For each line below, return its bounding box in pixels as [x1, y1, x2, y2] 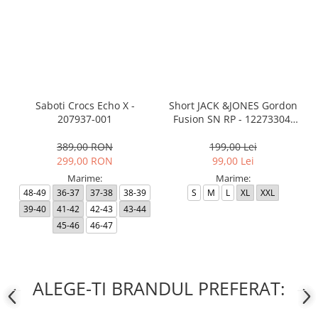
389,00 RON [57, 140, 113, 154]
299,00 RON [57, 154, 113, 168]
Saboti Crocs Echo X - [35, 99, 135, 113]
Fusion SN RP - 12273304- [172, 112, 294, 126]
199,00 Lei [209, 140, 257, 154]
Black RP [213, 126, 253, 140]
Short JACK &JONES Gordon [169, 99, 297, 113]
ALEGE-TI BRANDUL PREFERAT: [33, 276, 285, 301]
